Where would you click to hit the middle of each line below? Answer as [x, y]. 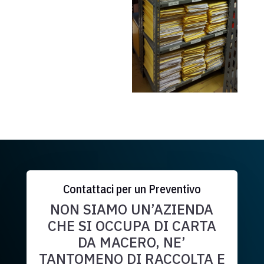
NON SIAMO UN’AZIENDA [132, 209]
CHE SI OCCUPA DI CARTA [132, 226]
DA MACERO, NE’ [132, 242]
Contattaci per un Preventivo [132, 189]
